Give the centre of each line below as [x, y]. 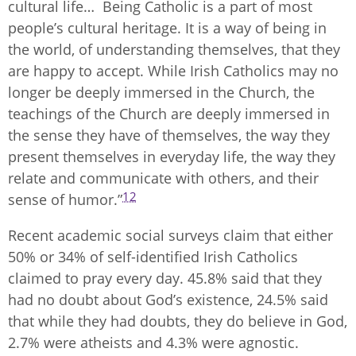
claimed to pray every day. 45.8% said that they [165, 278]
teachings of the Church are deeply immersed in [169, 113]
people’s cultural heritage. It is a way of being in [167, 27]
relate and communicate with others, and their [163, 178]
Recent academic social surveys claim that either [170, 235]
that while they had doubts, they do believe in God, [178, 321]
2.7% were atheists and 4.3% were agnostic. [153, 342]
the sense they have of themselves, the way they [169, 135]
